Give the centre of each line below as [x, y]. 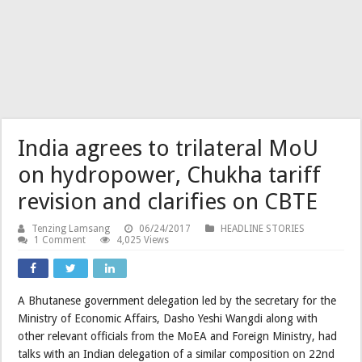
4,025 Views [143, 240]
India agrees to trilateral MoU [168, 148]
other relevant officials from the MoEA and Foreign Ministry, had [178, 336]
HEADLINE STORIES [263, 228]
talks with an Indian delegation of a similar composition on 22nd [177, 354]
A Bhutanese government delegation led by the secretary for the [177, 300]
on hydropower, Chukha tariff [170, 175]
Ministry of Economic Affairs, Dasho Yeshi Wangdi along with [168, 318]
